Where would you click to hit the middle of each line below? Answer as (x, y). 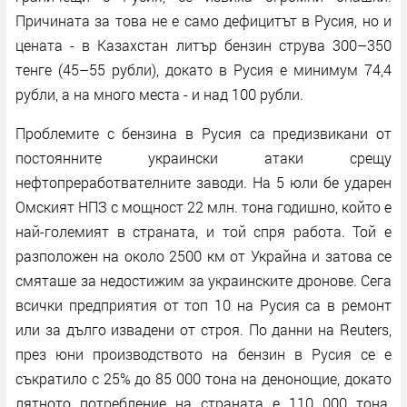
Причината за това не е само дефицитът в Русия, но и (203, 20)
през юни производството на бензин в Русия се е (203, 353)
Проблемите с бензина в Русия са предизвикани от (203, 133)
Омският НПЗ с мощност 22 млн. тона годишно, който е (203, 206)
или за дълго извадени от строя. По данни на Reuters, (203, 329)
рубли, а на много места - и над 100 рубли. (159, 94)
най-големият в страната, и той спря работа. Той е (203, 231)
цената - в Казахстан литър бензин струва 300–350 (203, 45)
